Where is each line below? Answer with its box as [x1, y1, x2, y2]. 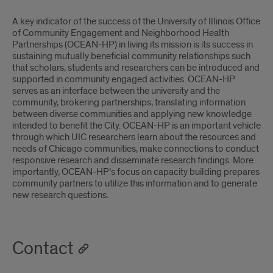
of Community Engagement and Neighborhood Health [12, 27, 229, 39]
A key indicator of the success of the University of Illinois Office [12, 15, 260, 27]
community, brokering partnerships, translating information [12, 96, 246, 108]
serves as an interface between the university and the [12, 85, 220, 97]
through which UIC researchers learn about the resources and [12, 131, 256, 143]
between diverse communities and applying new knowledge [12, 108, 252, 120]
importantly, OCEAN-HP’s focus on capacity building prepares [12, 166, 260, 178]
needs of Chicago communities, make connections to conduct [12, 143, 259, 155]
